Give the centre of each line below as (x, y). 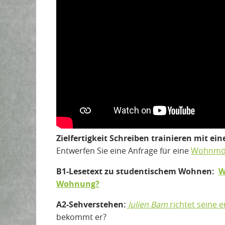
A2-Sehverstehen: (92, 204)
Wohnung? (78, 184)
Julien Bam (148, 204)
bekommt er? (82, 217)
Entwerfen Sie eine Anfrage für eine (124, 150)
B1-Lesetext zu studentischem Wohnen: (137, 171)
